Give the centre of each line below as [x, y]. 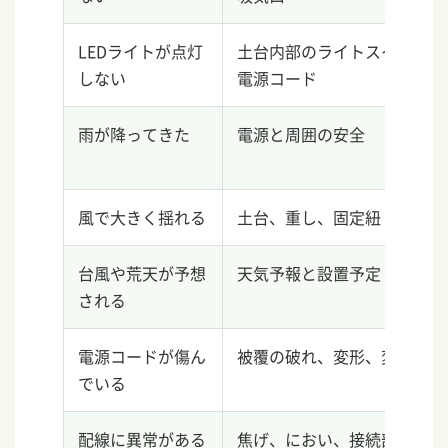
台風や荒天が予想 [142, 273]
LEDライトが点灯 [141, 51]
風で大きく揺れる [142, 217]
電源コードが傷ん [142, 356]
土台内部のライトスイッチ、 [341, 51]
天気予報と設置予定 [309, 273]
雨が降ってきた [134, 134]
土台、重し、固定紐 [309, 217]
